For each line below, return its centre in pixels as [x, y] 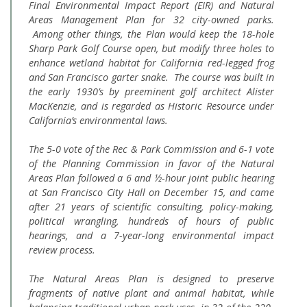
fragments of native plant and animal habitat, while [151, 293]
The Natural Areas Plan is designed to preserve [151, 279]
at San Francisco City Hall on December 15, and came [151, 192]
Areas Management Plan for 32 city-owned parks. [151, 20]
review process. [65, 250]
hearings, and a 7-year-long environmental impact [151, 235]
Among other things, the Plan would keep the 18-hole [151, 34]
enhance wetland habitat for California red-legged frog [151, 63]
